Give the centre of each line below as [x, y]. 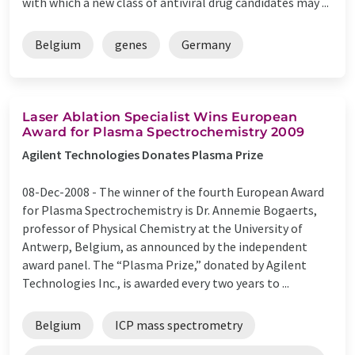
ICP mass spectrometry [179, 324]
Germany [206, 44]
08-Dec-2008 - [61, 191]
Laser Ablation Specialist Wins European [160, 116]
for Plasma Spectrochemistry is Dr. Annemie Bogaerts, [170, 210]
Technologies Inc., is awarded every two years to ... [156, 282]
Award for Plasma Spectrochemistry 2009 [164, 132]
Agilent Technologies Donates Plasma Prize [143, 154]
